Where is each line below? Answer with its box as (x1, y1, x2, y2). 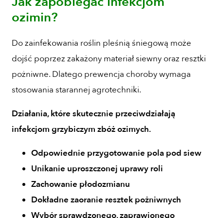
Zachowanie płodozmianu (31, 179, 130, 190)
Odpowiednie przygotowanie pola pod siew (31, 147, 201, 159)
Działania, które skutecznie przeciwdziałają (12, 108, 175, 120)
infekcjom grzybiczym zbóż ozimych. (12, 124, 151, 135)
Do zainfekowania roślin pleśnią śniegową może (12, 37, 191, 49)
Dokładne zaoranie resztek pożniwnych (31, 194, 181, 206)
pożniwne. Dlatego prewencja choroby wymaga (12, 69, 191, 80)
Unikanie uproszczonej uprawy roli (31, 163, 163, 175)
